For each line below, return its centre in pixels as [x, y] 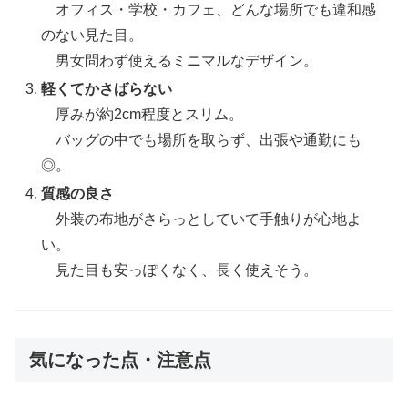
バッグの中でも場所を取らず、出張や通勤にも [202, 139]
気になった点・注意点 [120, 359]
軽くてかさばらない [107, 88]
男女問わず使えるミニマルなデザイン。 [180, 60]
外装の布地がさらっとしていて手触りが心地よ [202, 219]
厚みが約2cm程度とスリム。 [143, 114]
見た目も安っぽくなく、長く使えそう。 [180, 270]
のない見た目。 [92, 35]
